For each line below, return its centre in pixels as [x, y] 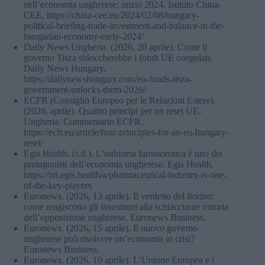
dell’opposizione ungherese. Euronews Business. [115, 217]
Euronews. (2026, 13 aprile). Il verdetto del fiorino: [119, 196]
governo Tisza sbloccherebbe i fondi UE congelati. [118, 57]
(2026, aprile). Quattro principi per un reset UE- [113, 111]
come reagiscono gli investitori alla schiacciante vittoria [126, 206]
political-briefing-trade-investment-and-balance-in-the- [124, 25]
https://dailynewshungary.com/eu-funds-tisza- [108, 79]
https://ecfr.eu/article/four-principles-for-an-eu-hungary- [126, 132]
